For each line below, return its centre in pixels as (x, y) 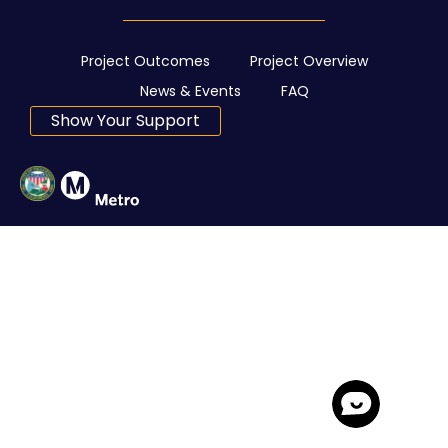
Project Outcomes (145, 60)
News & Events (190, 90)
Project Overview (308, 60)
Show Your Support (125, 120)
